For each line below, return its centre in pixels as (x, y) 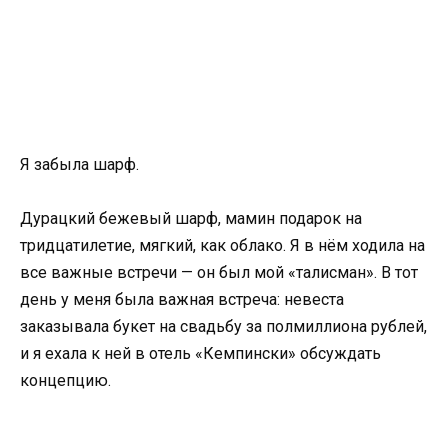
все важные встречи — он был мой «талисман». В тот (219, 273)
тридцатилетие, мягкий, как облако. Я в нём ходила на (222, 246)
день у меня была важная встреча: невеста (182, 300)
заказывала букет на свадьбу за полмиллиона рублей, (223, 327)
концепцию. (65, 381)
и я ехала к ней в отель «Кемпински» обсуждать (200, 354)
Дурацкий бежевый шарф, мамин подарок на (191, 219)
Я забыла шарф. (79, 164)
